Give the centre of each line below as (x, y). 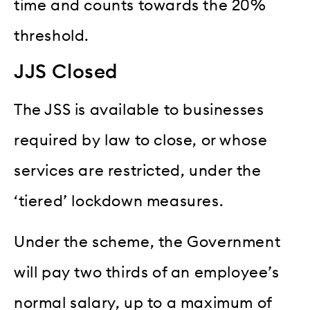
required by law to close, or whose (141, 141)
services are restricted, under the (138, 171)
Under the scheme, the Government (147, 242)
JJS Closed (66, 72)
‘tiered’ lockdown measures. (119, 202)
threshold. (52, 36)
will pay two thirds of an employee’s (147, 272)
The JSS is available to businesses (139, 110)
